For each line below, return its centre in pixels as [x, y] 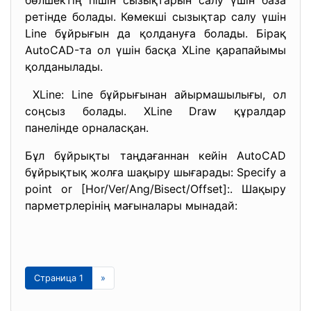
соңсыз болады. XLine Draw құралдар [155, 111]
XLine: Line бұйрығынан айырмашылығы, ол [155, 94]
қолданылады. [64, 67]
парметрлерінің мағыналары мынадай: [131, 205]
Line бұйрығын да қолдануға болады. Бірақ [155, 33]
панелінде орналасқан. [87, 128]
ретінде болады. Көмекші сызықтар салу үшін [155, 17]
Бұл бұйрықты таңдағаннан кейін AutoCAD [155, 155]
